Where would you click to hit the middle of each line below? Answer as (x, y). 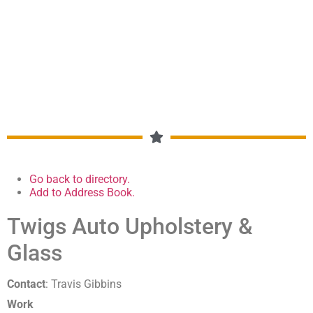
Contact (26, 284)
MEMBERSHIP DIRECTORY (156, 16)
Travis (66, 284)
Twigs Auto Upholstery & (130, 227)
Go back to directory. (80, 180)
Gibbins (103, 284)
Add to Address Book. (82, 193)
